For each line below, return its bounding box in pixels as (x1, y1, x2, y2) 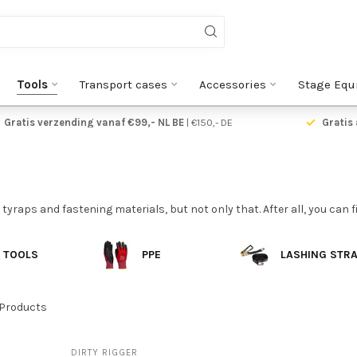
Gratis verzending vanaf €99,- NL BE (3, 116, 184, 128)
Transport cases (79, 77, 167, 92)
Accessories (198, 77, 266, 92)
